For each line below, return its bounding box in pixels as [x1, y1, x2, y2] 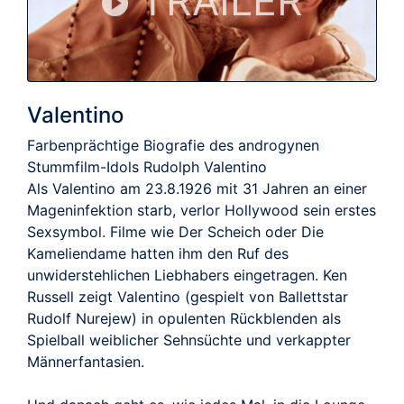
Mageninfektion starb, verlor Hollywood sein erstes [27, 200, 376, 219]
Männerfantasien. [27, 352, 144, 371]
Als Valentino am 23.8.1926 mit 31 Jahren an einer [27, 179, 367, 197]
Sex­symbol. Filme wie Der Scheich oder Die [27, 222, 324, 241]
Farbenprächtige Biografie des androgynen [27, 135, 319, 154]
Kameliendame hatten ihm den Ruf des [27, 243, 289, 262]
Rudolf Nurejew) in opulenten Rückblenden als [27, 308, 341, 327]
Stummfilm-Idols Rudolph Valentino [27, 157, 267, 176]
